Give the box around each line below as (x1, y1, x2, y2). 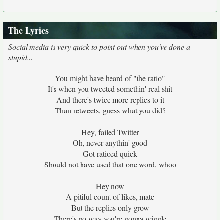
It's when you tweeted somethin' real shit (48, 83, 172, 94)
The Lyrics (8, 24, 49, 37)
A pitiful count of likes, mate (66, 192, 154, 202)
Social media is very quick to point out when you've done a (8, 41, 190, 52)
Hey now (96, 181, 124, 191)
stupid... (8, 52, 33, 62)
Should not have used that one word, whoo (44, 159, 176, 169)
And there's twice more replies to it (56, 94, 164, 105)
